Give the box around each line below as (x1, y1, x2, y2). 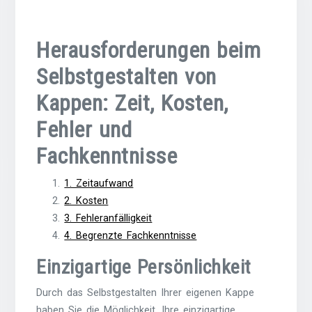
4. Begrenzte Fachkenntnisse (64, 230, 197, 242)
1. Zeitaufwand (64, 178, 134, 190)
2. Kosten (64, 195, 109, 208)
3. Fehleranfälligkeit (64, 212, 153, 225)
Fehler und (36, 116, 132, 143)
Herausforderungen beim (36, 37, 261, 64)
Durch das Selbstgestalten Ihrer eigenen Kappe (36, 287, 255, 299)
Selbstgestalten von (36, 63, 217, 91)
